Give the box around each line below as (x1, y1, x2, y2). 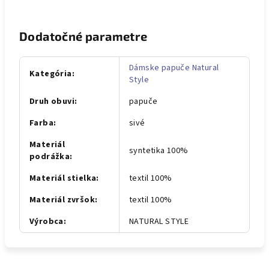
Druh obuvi (29, 95, 75, 107)
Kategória (29, 68, 72, 80)
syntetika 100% (129, 145, 189, 157)
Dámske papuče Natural (129, 62, 219, 74)
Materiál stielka (29, 172, 97, 184)
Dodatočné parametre (19, 29, 148, 43)
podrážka (29, 151, 70, 163)
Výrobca (29, 216, 64, 228)
